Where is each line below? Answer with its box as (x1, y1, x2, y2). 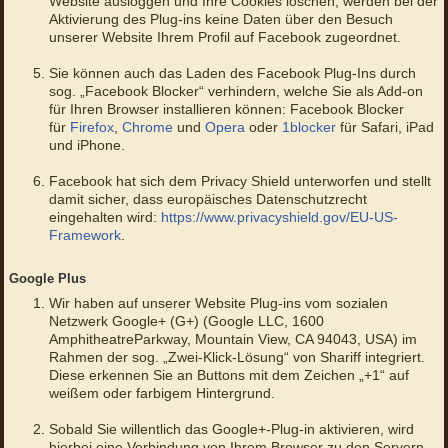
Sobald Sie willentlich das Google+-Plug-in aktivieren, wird (48, 421, 414, 438)
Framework (48, 227, 121, 244)
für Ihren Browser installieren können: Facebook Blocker (48, 101, 404, 118)
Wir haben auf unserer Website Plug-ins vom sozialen (48, 295, 388, 312)
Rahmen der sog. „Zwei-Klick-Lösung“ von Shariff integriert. (48, 349, 425, 366)
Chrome (121, 119, 173, 136)
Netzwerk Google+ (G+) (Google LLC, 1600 (48, 313, 324, 330)
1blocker (281, 119, 336, 136)
